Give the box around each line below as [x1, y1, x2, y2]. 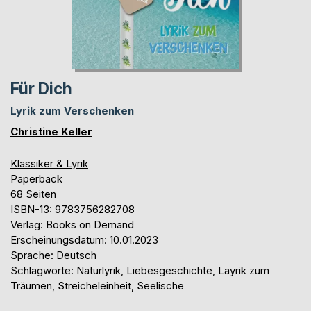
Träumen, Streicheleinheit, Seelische [10, 278, 184, 292]
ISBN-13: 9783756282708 [10, 202, 135, 216]
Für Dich [10, 78, 72, 99]
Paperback [10, 171, 62, 185]
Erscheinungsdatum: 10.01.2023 [10, 233, 158, 246]
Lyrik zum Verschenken [10, 103, 134, 117]
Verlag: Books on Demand [10, 217, 134, 231]
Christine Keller [10, 124, 92, 138]
